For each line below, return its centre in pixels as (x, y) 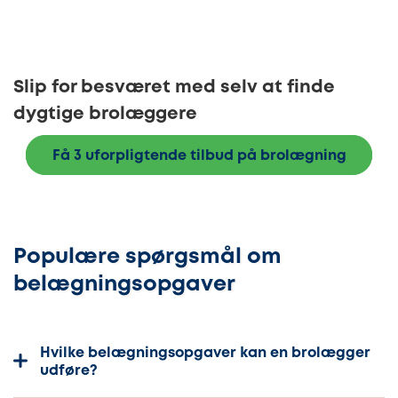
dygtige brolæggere (105, 115)
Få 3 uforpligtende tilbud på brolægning (199, 156)
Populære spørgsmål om (147, 258)
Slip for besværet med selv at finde (174, 88)
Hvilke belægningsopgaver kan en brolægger (205, 353)
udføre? (69, 370)
